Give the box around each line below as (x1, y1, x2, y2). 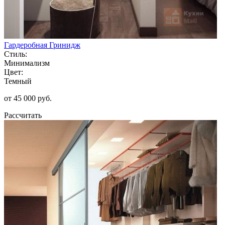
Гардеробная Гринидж (4, 40, 80, 49)
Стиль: (4, 49, 27, 58)
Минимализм (4, 58, 50, 67)
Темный (4, 76, 32, 85)
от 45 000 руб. (4, 93, 52, 102)
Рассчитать (4, 110, 42, 120)
